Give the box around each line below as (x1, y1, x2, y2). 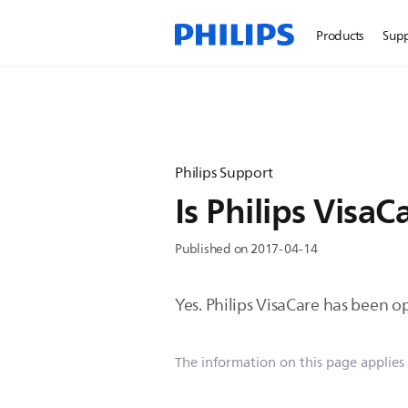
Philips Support (175, 161, 273, 185)
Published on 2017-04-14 (175, 239, 318, 260)
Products (316, 25, 365, 46)
